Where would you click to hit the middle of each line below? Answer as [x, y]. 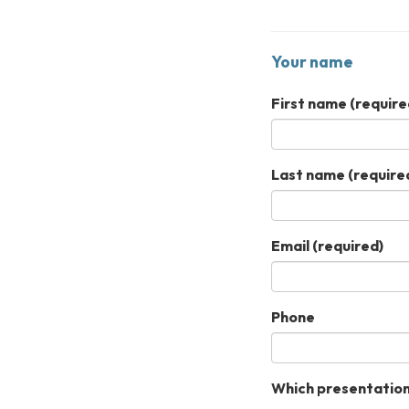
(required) [346, 245]
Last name [308, 174]
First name [309, 103]
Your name [312, 61]
